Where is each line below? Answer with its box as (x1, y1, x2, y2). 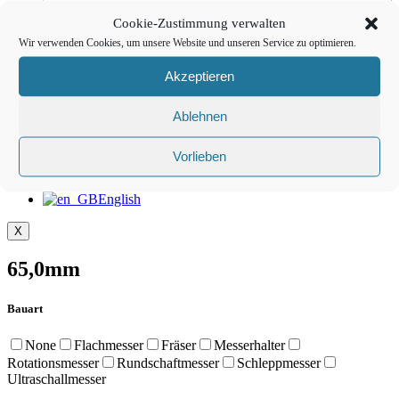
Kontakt (192, 110, 242, 126)
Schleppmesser (237, 354, 321, 370)
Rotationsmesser (7, 354, 99, 370)
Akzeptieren (165, 68, 234, 84)
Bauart (7, 301, 43, 315)
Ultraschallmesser (7, 370, 106, 387)
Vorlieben (173, 148, 226, 164)
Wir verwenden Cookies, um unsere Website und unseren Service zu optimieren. (19, 36, 356, 48)
